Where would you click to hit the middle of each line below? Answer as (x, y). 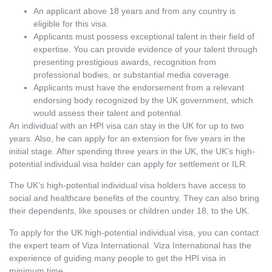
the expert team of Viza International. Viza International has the (130, 245)
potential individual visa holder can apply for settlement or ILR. (128, 164)
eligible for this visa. (71, 23)
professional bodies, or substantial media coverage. (132, 74)
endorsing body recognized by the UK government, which (143, 100)
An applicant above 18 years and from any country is (134, 11)
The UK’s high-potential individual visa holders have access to (127, 185)
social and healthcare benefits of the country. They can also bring (134, 198)
